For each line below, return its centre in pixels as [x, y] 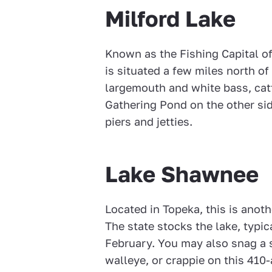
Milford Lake [171, 18]
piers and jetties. [149, 121]
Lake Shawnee [182, 174]
